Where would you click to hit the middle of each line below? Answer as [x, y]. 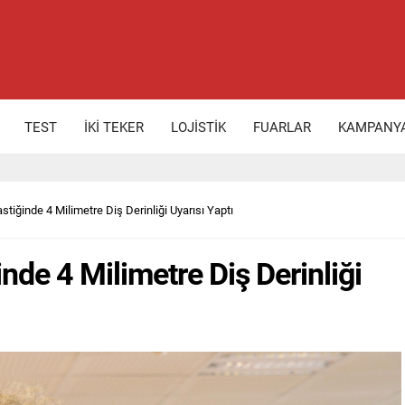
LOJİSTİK [198, 127]
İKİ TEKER [114, 127]
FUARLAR [282, 127]
